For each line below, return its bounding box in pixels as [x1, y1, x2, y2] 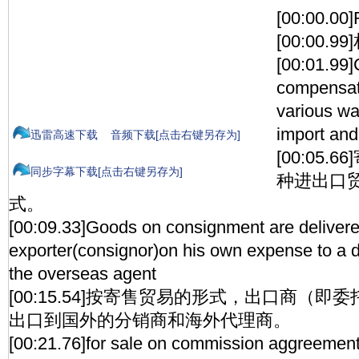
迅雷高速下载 [30, 128, 98, 141]
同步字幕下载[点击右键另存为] [30, 165, 183, 178]
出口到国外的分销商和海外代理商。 [9, 310, 291, 330]
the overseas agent [9, 264, 156, 284]
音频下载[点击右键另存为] [111, 128, 240, 141]
